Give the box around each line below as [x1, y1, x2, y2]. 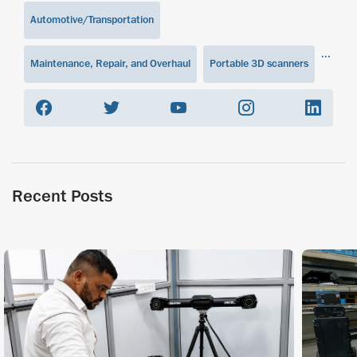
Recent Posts [12, 185, 112, 208]
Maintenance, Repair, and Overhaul [30, 57, 190, 72]
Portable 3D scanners [210, 57, 308, 72]
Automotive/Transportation [30, 13, 154, 28]
